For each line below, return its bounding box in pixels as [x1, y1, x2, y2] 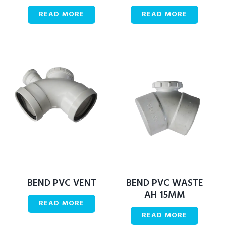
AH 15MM [144, 188, 185, 202]
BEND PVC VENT [27, 176, 96, 190]
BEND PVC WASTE [126, 176, 203, 190]
